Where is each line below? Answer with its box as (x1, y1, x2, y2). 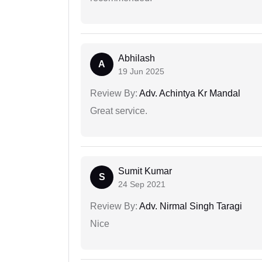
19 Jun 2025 (118, 67, 164, 77)
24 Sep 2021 (118, 180, 166, 189)
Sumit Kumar (118, 166, 172, 177)
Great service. (90, 106, 147, 116)
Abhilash (118, 53, 155, 64)
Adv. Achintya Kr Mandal (137, 88, 240, 99)
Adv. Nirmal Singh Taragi (137, 201, 242, 212)
